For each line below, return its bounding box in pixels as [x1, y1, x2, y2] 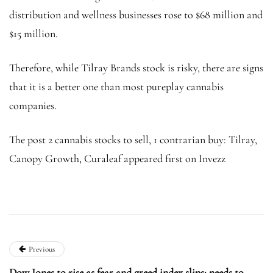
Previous [29, 244, 55, 254]
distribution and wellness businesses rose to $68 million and [9, 7, 263, 21]
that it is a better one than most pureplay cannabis [9, 79, 224, 93]
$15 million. [9, 26, 58, 40]
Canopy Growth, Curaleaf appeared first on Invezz [9, 151, 225, 165]
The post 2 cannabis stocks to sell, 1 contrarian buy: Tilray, [9, 132, 257, 146]
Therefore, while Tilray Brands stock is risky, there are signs [9, 60, 263, 74]
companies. [9, 98, 57, 112]
